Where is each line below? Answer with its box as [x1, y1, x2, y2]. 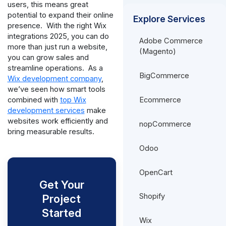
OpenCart [139, 167, 173, 177]
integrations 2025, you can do [7, 31, 109, 41]
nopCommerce [139, 119, 192, 129]
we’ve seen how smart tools [7, 84, 105, 94]
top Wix [60, 95, 86, 104]
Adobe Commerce [139, 36, 203, 45]
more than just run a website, [7, 42, 107, 51]
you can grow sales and [7, 52, 89, 62]
